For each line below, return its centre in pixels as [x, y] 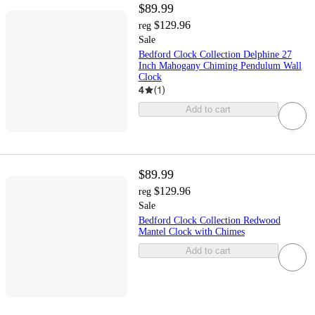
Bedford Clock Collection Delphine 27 [215, 55]
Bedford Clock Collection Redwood [209, 220]
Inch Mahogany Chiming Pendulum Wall [220, 66]
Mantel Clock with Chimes [191, 231]
